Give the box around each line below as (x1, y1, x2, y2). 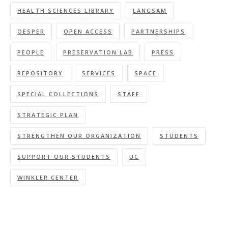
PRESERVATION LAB (63, 48, 133, 56)
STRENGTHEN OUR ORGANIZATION (17, 132, 141, 139)
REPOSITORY (17, 69, 63, 77)
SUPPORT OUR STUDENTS (17, 153, 110, 160)
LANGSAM (133, 7, 167, 14)
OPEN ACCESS (64, 27, 112, 35)
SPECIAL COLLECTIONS (17, 90, 99, 98)
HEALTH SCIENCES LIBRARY (17, 7, 114, 14)
